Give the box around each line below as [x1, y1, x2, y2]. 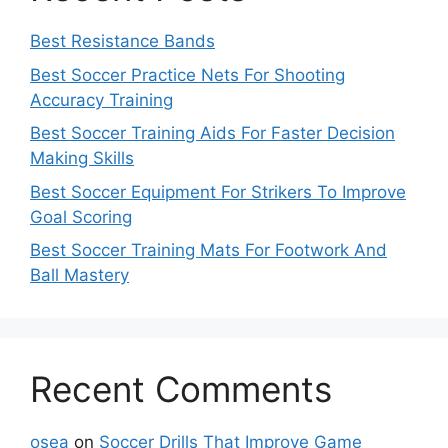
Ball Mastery [30, 265, 129, 286]
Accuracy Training [30, 89, 173, 110]
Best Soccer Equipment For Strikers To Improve [30, 181, 406, 202]
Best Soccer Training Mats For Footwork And [30, 240, 387, 261]
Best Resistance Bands [30, 31, 215, 52]
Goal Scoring [30, 206, 132, 227]
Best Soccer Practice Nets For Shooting [30, 64, 345, 85]
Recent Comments [30, 368, 332, 411]
